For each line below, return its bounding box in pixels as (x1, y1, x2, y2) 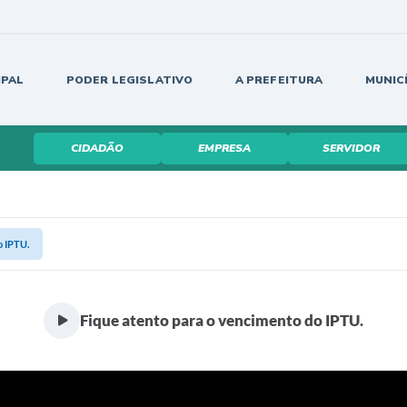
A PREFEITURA (234, 73, 323, 87)
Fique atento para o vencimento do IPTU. (80, 311, 363, 331)
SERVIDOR (323, 141, 380, 155)
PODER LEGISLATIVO (65, 73, 194, 87)
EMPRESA (197, 141, 251, 155)
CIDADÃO (70, 141, 124, 155)
